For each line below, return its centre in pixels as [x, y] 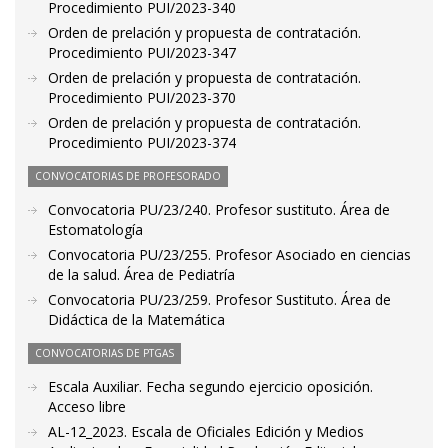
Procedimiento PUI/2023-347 [142, 53]
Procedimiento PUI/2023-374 [142, 143]
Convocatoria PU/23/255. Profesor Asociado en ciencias [229, 255]
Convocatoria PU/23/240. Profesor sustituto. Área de [219, 210]
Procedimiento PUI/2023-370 [142, 98]
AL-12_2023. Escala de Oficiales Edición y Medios [206, 432]
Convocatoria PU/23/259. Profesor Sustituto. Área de [219, 300]
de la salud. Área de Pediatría [141, 275]
